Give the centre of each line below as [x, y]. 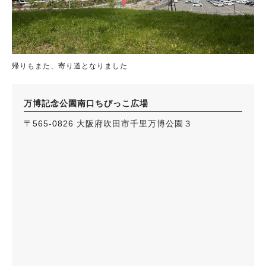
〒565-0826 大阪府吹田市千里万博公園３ [108, 123]
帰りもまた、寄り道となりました [70, 66]
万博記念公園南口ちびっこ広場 [86, 103]
